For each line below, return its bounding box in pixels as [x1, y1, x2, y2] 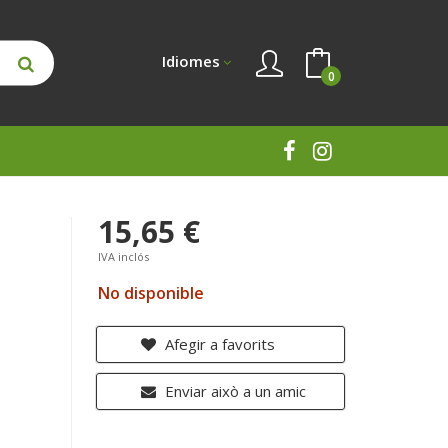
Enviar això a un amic [161, 381, 307, 401]
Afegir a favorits [161, 334, 276, 354]
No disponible [98, 282, 205, 304]
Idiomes [162, 51, 220, 71]
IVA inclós [98, 249, 150, 264]
